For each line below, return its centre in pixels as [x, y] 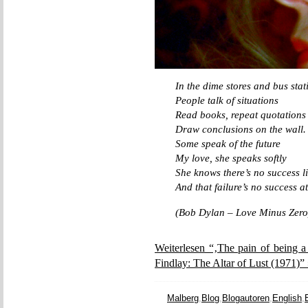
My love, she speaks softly [231, 158]
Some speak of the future [228, 144]
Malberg [183, 298]
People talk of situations [227, 100]
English [287, 298]
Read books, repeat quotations [241, 115]
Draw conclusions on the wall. [241, 129]
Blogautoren [246, 298]
